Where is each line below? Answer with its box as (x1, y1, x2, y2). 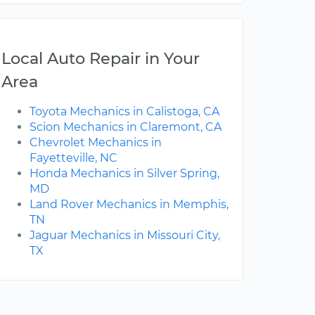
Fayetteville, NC (30, 151, 117, 165)
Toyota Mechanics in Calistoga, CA (30, 105, 219, 119)
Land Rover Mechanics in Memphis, (30, 198, 229, 212)
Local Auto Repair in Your (1, 49, 200, 69)
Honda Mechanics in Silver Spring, (30, 167, 219, 181)
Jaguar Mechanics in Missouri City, (30, 229, 220, 243)
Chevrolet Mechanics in (30, 136, 162, 150)
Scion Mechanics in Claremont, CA (30, 120, 221, 134)
